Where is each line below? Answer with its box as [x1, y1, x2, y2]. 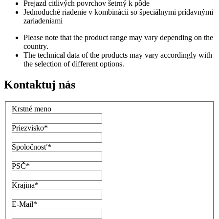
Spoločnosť [12, 143, 47, 152]
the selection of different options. [23, 59, 124, 68]
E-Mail [12, 200, 33, 209]
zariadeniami [23, 16, 63, 25]
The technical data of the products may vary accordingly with [23, 50, 212, 59]
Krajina [12, 181, 35, 190]
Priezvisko [12, 124, 44, 132]
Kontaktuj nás [4, 78, 75, 91]
